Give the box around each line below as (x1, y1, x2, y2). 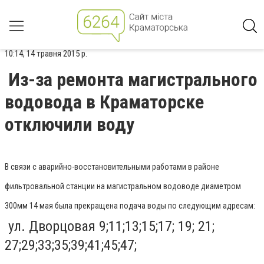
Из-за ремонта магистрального (8, 68, 258, 91)
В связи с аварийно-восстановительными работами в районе (5, 162, 219, 171)
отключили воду (5, 113, 134, 136)
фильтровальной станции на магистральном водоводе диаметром (5, 181, 241, 191)
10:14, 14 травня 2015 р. (5, 48, 87, 59)
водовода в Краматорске (5, 91, 204, 113)
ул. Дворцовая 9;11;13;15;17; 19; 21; (5, 218, 214, 235)
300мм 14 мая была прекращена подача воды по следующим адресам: (5, 201, 255, 210)
